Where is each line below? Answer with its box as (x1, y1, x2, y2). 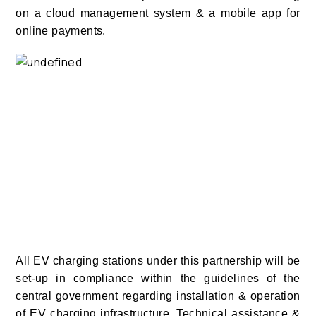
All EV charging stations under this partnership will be (16, 255, 300, 267)
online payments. (16, 25, 106, 37)
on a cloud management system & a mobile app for (16, 7, 300, 19)
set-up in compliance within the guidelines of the (16, 272, 300, 285)
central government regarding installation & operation (16, 290, 300, 303)
